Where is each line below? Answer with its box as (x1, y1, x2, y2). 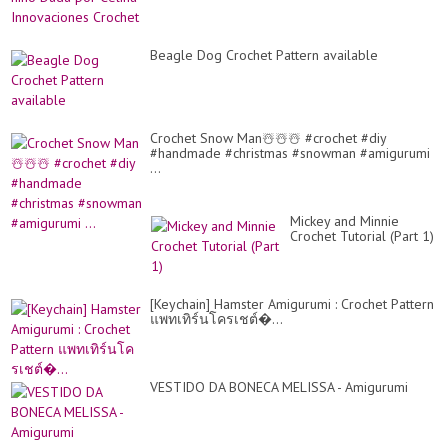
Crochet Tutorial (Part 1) (290, 227, 434, 246)
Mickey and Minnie (290, 212, 399, 231)
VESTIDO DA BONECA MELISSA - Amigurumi (150, 378, 408, 397)
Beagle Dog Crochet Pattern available (150, 46, 378, 65)
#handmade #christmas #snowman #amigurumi (150, 144, 430, 163)
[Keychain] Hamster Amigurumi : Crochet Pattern (150, 295, 434, 314)
